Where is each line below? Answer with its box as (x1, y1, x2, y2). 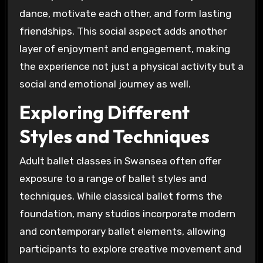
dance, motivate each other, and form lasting (19, 7, 231, 19)
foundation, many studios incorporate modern (19, 208, 235, 220)
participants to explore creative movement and (19, 243, 241, 255)
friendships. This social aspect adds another (19, 25, 227, 37)
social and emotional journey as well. (19, 77, 191, 90)
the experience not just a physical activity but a (19, 60, 244, 72)
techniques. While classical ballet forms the (19, 190, 222, 203)
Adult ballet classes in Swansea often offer (19, 155, 221, 167)
